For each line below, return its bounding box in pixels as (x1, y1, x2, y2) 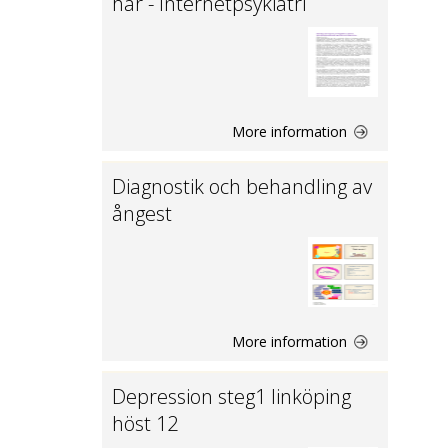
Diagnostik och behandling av (112, 173, 372, 200)
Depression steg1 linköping (112, 383, 351, 410)
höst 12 (112, 410, 178, 437)
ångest (112, 200, 172, 227)
